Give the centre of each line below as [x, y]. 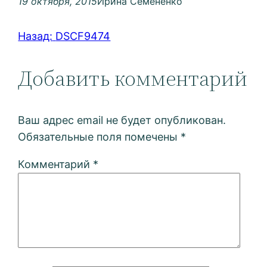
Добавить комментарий [133, 79]
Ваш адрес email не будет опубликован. [122, 120]
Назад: [35, 36]
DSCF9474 [83, 36]
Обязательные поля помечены [100, 137]
